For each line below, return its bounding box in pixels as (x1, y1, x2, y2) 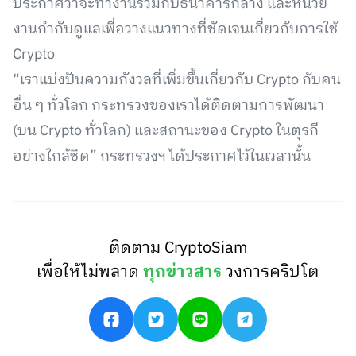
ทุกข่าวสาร (143, 259, 222, 285)
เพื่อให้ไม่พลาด (37, 259, 144, 285)
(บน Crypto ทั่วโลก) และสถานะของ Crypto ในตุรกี (13, 119, 319, 143)
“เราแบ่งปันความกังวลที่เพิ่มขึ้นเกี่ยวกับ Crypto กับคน (13, 68, 341, 92)
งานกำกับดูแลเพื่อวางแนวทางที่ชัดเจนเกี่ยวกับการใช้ (13, 17, 339, 41)
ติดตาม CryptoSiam (108, 235, 247, 261)
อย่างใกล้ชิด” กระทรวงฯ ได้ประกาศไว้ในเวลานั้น (13, 145, 311, 168)
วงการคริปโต (226, 259, 319, 285)
